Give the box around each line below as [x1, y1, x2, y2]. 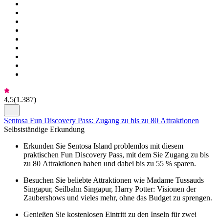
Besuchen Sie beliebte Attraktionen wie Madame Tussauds [23, 175, 204, 184]
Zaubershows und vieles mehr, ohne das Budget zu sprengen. [23, 193, 212, 202]
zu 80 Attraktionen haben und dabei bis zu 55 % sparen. [23, 159, 196, 168]
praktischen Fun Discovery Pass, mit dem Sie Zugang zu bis [23, 150, 209, 159]
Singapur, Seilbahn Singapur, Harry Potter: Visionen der [23, 184, 196, 193]
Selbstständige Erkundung [4, 125, 85, 133]
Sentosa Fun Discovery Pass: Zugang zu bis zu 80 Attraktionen [4, 116, 199, 125]
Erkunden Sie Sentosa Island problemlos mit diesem [23, 141, 183, 150]
